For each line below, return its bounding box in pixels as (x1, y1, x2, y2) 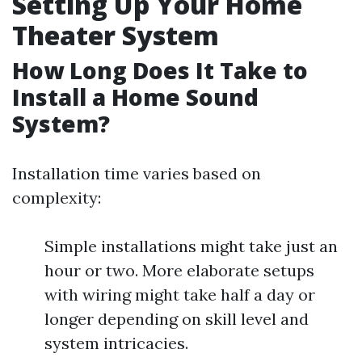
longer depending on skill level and (44, 309, 309, 329)
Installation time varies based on (12, 163, 261, 183)
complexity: (12, 187, 101, 208)
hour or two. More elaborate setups (44, 260, 314, 280)
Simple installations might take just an (44, 236, 338, 256)
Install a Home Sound (12, 82, 259, 112)
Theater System (12, 18, 219, 53)
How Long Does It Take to (12, 55, 308, 86)
